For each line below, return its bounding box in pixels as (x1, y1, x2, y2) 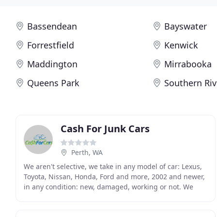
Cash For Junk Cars (61, 122, 150, 135)
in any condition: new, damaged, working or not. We (24, 182, 193, 191)
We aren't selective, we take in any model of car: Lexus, (24, 162, 202, 171)
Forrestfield (27, 39, 74, 51)
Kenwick (164, 39, 199, 51)
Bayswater (164, 20, 207, 32)
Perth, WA (71, 148, 103, 157)
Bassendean (27, 20, 77, 32)
